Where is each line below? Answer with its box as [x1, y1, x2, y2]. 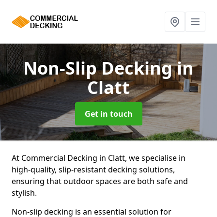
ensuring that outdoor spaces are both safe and [12, 176, 188, 186]
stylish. [12, 187, 37, 198]
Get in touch [84, 108, 133, 119]
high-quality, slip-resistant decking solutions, [12, 164, 175, 175]
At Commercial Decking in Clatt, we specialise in [12, 153, 186, 163]
